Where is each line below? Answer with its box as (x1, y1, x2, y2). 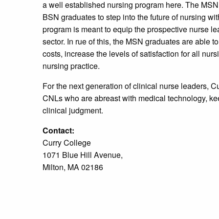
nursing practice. (43, 60, 100, 72)
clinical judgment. (43, 105, 103, 116)
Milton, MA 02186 (43, 161, 103, 173)
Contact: (43, 125, 74, 136)
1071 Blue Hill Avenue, (43, 149, 123, 161)
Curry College (43, 137, 91, 149)
